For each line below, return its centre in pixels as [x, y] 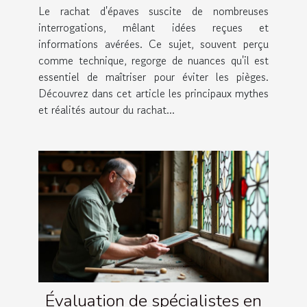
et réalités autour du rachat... [107, 109]
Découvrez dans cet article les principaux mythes [153, 93]
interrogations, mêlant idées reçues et [153, 27]
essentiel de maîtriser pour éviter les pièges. [153, 76]
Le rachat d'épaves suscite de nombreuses [153, 11]
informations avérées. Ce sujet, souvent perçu [153, 44]
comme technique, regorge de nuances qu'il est [153, 60]
